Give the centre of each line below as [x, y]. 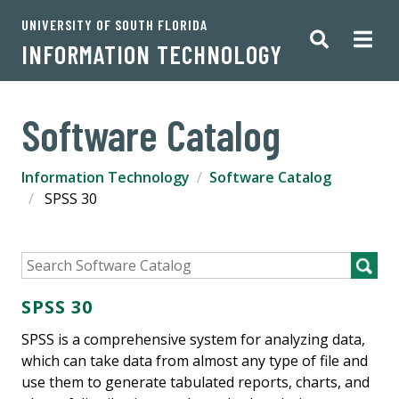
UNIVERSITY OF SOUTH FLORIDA [114, 24]
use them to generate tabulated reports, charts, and [195, 382]
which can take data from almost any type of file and [195, 361]
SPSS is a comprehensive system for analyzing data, [193, 339]
